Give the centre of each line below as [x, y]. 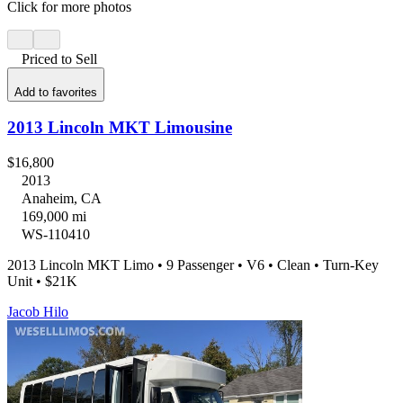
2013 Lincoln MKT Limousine [120, 128]
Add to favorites [56, 92]
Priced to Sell [59, 59]
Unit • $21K [42, 281]
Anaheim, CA [62, 198]
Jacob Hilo [38, 311]
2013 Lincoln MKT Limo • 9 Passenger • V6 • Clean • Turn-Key [193, 264]
